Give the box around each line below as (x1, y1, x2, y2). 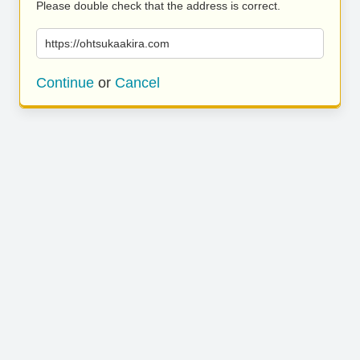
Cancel (115, 75, 160, 91)
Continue (36, 75, 94, 91)
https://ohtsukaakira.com (45, 37, 170, 50)
